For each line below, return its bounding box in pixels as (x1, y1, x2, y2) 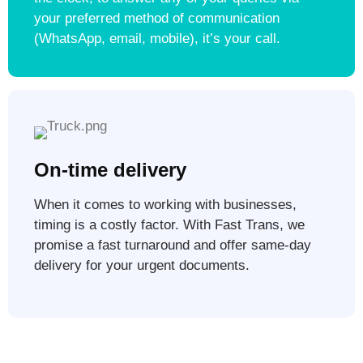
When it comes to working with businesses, (34, 197, 297, 213)
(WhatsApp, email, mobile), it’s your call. (34, 31, 280, 47)
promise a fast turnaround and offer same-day (34, 237, 311, 254)
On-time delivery (34, 159, 186, 181)
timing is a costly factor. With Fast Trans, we (34, 217, 305, 233)
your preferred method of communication (34, 11, 280, 27)
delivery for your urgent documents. (34, 258, 250, 274)
